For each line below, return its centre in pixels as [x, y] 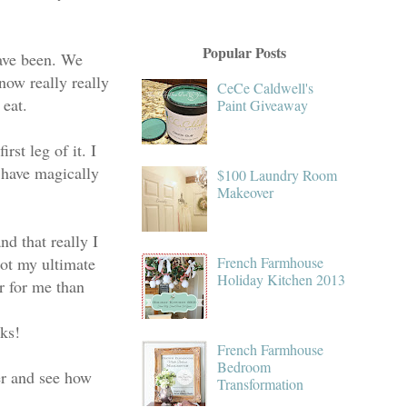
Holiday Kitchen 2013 [282, 279]
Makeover [246, 192]
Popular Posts [244, 52]
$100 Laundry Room [278, 174]
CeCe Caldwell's [266, 87]
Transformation [261, 383]
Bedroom [244, 366]
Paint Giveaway [263, 104]
